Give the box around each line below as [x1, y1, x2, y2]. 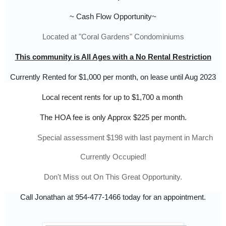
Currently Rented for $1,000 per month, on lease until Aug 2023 [10, 72, 216, 81]
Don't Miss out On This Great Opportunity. [44, 172, 182, 181]
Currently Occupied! [80, 152, 146, 161]
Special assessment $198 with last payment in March [37, 133, 213, 142]
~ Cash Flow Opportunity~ [70, 12, 156, 21]
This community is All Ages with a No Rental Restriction [15, 52, 211, 61]
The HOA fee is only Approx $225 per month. [39, 112, 187, 122]
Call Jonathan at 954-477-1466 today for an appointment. [20, 192, 206, 201]
